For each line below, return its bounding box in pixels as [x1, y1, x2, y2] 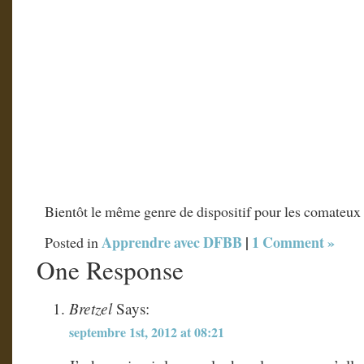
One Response [37, 252, 184, 287]
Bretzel [69, 297, 112, 319]
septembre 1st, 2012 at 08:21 [69, 323, 224, 342]
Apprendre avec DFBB [102, 231, 242, 253]
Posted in [45, 232, 102, 252]
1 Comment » [252, 231, 335, 253]
